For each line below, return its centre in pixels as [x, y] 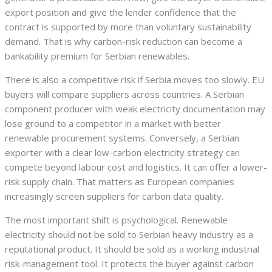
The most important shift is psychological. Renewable [116, 220]
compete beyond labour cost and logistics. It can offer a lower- [136, 167]
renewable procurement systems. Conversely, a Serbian [122, 138]
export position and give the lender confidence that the [121, 12]
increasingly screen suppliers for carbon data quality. [114, 196]
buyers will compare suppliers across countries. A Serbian [124, 94]
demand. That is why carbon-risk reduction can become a [124, 42]
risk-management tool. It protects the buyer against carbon [129, 264]
